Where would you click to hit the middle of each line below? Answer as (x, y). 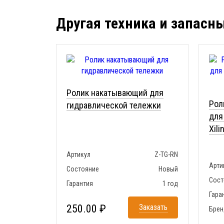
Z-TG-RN (166, 155)
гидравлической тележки (114, 105)
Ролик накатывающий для (115, 93)
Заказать (153, 207)
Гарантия (80, 184)
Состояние (83, 169)
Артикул (78, 155)
